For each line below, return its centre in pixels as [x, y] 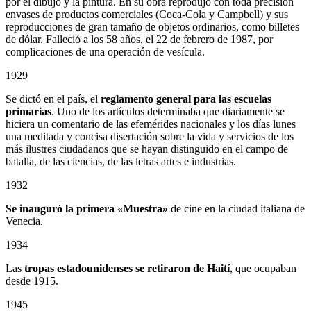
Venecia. [24, 221]
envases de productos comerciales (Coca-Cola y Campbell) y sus [147, 15]
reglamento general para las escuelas [186, 99]
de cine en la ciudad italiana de [236, 209]
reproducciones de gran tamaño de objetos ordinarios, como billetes [152, 27]
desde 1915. [32, 281]
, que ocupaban [263, 269]
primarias [28, 112]
